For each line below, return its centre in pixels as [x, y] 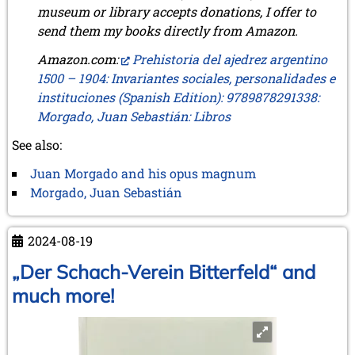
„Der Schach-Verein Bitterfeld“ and [164, 271]
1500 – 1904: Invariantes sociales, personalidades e [186, 78]
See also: [37, 144]
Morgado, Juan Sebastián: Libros [134, 116]
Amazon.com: [79, 59]
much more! [63, 295]
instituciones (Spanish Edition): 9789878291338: [178, 97]
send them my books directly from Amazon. [168, 30]
